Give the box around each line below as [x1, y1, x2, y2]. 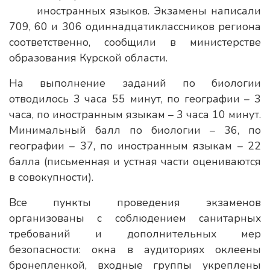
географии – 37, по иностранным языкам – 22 [9, 139, 261, 153]
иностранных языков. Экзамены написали [37, 4, 261, 18]
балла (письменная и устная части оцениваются [9, 154, 261, 169]
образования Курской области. [9, 51, 168, 65]
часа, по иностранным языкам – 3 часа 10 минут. [9, 107, 261, 122]
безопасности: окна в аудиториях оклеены [9, 242, 261, 257]
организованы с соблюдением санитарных [9, 211, 261, 225]
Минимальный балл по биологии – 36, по [9, 123, 261, 137]
